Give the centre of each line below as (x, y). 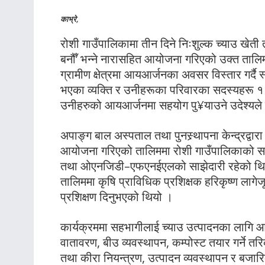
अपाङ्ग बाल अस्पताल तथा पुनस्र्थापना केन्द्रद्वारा (161, 135)
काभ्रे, (70, 19)
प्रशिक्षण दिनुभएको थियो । (117, 197)
